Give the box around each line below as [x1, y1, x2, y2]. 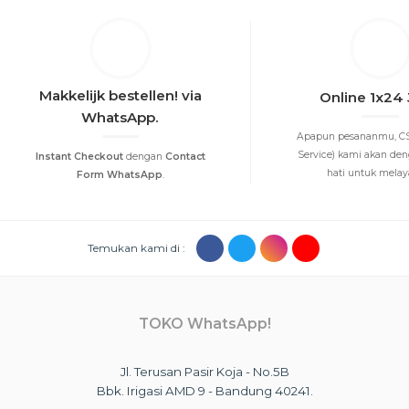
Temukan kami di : [88, 241, 190, 255]
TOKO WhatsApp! [138, 314, 271, 332]
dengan [122, 150, 165, 163]
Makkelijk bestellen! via [38, 86, 202, 104]
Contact [164, 150, 205, 163]
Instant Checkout [35, 150, 123, 163]
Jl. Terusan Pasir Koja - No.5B [120, 363, 289, 379]
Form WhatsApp [76, 168, 163, 181]
